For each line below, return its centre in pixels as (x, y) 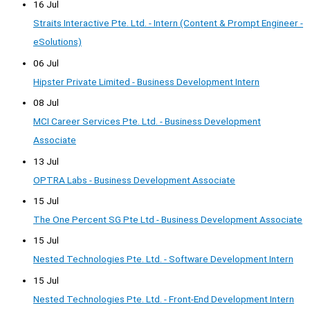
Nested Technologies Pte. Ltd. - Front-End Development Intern (164, 299)
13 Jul (46, 161)
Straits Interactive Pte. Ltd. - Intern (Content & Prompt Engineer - (168, 23)
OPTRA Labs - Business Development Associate (134, 180)
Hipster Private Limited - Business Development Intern (146, 81)
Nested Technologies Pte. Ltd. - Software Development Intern (163, 259)
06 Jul (46, 63)
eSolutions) (57, 42)
